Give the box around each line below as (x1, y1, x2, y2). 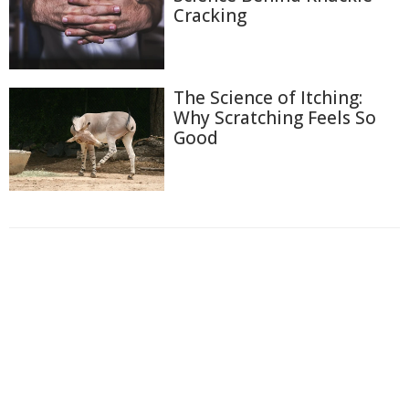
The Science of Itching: (173, 85, 362, 110)
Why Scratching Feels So (173, 105, 376, 130)
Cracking (173, 4, 246, 28)
